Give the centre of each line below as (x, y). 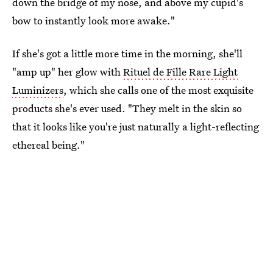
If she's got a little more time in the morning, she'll (127, 53)
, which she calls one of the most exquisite (158, 90)
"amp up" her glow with (68, 71)
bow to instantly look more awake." (94, 20)
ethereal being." (48, 144)
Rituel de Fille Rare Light (180, 71)
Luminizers (38, 90)
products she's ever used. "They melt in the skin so (127, 108)
